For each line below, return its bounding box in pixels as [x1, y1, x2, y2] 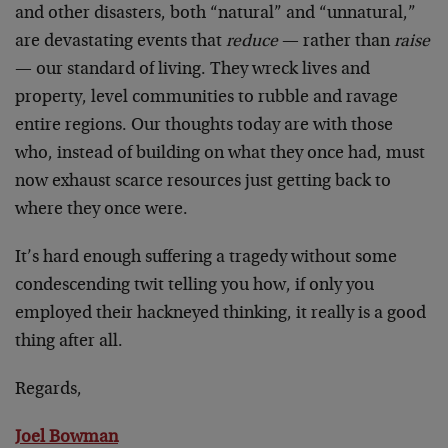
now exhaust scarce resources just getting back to [15, 172, 391, 191]
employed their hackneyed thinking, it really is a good [15, 304, 426, 323]
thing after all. [15, 332, 123, 351]
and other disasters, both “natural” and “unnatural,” [15, 4, 416, 23]
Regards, [15, 380, 82, 399]
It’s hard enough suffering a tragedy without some [15, 248, 397, 267]
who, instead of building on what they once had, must [15, 144, 425, 163]
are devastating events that [15, 32, 226, 51]
